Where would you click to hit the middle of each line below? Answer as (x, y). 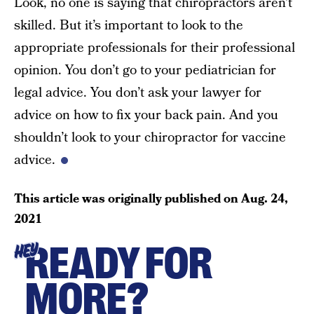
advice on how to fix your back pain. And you (146, 115)
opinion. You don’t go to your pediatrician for (145, 70)
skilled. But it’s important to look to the (129, 26)
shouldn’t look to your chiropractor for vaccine (150, 138)
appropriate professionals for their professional (155, 48)
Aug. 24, (265, 199)
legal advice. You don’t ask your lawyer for (138, 93)
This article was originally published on (128, 199)
